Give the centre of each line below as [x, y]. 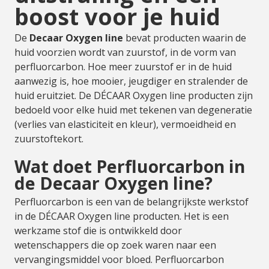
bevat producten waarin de [185, 38]
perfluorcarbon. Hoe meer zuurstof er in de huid [123, 67]
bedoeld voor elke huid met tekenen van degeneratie [133, 110]
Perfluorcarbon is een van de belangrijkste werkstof [131, 202]
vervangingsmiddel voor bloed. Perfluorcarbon [119, 259]
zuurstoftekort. [49, 139]
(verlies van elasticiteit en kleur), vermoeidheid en [125, 124]
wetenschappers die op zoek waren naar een [115, 245]
